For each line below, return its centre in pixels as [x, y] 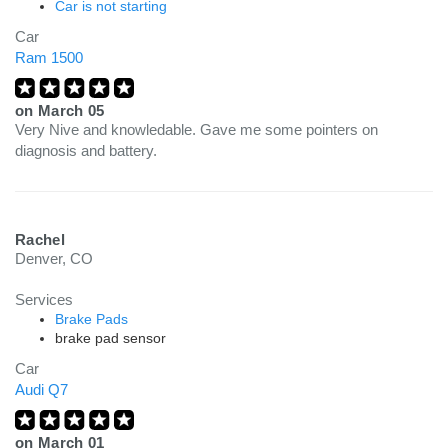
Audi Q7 [41, 389]
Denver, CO [54, 258]
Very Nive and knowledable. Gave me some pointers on [196, 129]
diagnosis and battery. [86, 150]
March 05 [71, 110]
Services [44, 299]
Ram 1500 [49, 57]
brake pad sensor [110, 338]
